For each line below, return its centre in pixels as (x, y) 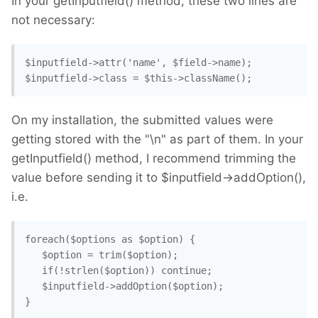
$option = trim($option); (102, 255)
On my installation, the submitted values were (142, 120)
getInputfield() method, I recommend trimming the (154, 159)
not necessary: (53, 20)
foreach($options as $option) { (110, 240)
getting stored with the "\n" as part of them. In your (157, 139)
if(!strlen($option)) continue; (119, 271)
